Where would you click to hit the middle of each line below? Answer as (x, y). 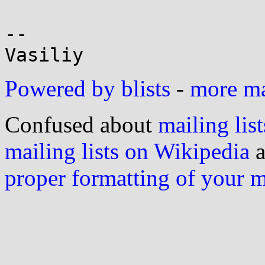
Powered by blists (88, 88)
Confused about (81, 125)
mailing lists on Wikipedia (127, 151)
